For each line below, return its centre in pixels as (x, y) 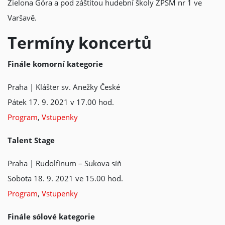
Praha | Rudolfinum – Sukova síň (65, 163)
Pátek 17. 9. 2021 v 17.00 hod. (61, 102)
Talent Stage (31, 140)
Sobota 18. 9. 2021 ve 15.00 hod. (65, 178)
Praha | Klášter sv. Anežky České (64, 87)
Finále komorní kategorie (55, 64)
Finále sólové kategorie (51, 216)
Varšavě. (22, 18)
